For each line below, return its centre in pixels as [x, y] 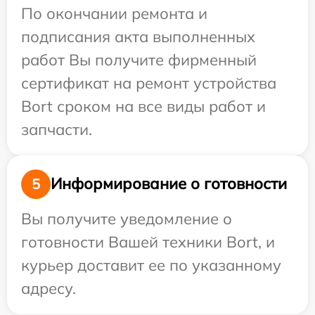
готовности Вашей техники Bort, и [148, 242]
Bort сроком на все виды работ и [143, 106]
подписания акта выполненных [138, 36]
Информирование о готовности [169, 184]
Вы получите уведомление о [127, 218]
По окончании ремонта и [114, 13]
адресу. [49, 288]
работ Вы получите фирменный [139, 59]
